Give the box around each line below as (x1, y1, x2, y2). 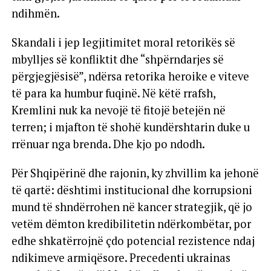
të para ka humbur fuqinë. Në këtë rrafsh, (11, 85, 215, 100)
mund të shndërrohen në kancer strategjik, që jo (11, 199, 252, 214)
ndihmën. (11, 5, 60, 21)
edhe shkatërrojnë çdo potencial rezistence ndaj (11, 233, 255, 248)
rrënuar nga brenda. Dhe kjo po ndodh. (11, 136, 205, 151)
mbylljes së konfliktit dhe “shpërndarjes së (11, 51, 224, 67)
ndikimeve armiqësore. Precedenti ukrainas (11, 250, 230, 265)
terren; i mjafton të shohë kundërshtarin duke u (11, 119, 250, 134)
